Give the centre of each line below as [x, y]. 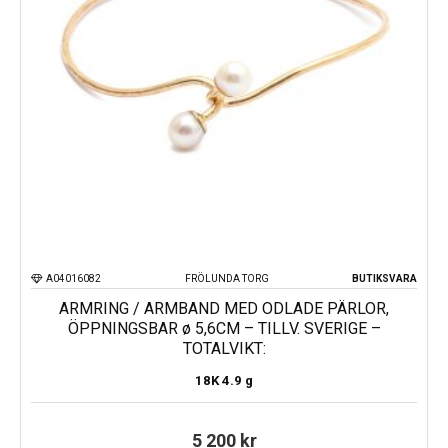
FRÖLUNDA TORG [226, 278]
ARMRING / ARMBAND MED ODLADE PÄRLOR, [224, 308]
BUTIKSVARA [384, 278]
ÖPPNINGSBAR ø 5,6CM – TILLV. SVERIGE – [224, 328]
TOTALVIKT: [224, 348]
